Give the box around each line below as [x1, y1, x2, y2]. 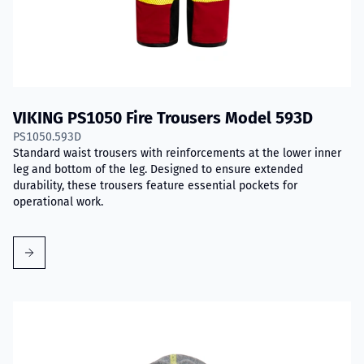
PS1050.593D [13, 129, 81, 144]
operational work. [13, 194, 103, 209]
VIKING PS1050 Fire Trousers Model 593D [13, 107, 313, 128]
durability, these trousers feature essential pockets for [13, 178, 297, 193]
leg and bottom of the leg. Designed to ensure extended [13, 162, 303, 176]
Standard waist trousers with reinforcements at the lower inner [13, 145, 341, 160]
